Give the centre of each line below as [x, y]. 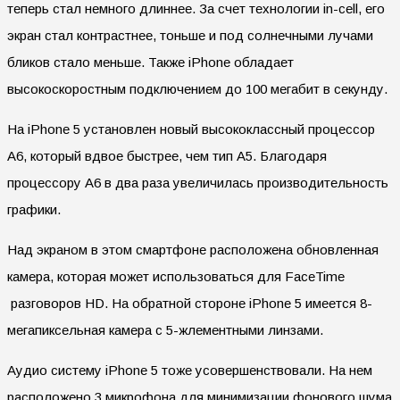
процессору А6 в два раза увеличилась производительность [198, 182]
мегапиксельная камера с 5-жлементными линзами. [167, 329]
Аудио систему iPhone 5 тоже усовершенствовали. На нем [190, 370]
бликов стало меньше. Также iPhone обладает [150, 62]
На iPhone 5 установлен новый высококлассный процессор [191, 129]
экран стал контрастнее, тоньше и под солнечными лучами [190, 35]
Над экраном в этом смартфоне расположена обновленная [193, 249]
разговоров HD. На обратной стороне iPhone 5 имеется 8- [190, 303]
